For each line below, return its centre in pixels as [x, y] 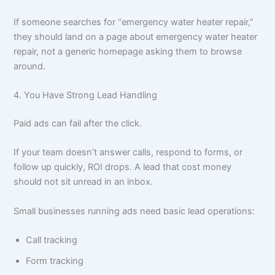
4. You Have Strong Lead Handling [86, 95]
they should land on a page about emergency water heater [136, 37]
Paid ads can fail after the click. [78, 123]
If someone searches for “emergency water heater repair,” [134, 22]
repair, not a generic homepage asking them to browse [128, 51]
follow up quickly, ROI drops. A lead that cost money [123, 167]
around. [30, 66]
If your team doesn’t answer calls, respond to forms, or [128, 153]
